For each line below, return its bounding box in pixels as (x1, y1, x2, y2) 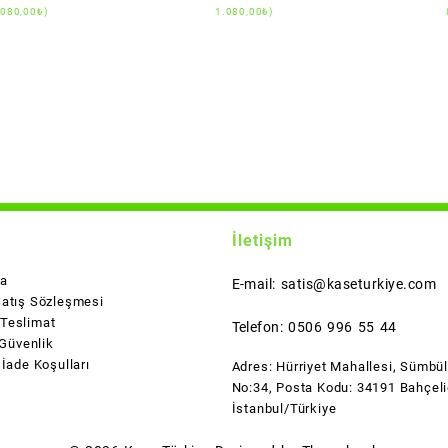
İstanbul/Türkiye (231, 400, 337, 416)
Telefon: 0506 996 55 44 (231, 318, 397, 335)
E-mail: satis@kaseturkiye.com (231, 275, 437, 292)
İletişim (231, 230, 293, 250)
